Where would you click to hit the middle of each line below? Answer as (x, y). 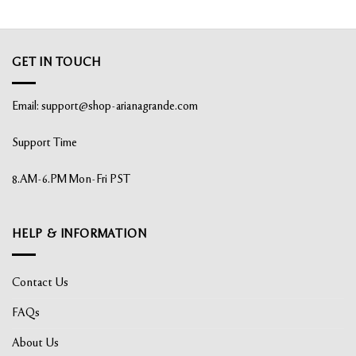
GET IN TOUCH (56, 63)
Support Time (44, 143)
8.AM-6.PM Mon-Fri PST (71, 179)
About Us (35, 343)
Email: (27, 107)
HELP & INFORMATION (79, 235)
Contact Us (40, 282)
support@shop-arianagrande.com (120, 107)
